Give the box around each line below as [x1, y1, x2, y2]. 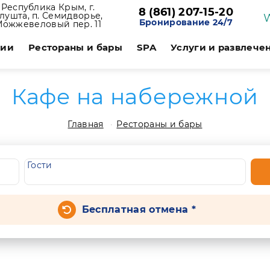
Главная [67, 119, 104, 130]
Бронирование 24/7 [139, 17, 233, 28]
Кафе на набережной [11, 83, 259, 110]
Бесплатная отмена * [81, 204, 196, 215]
